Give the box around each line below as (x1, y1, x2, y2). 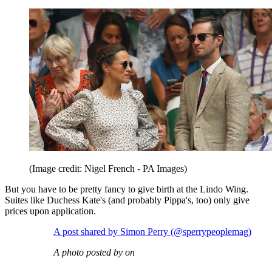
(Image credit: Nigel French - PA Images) (29, 163, 187, 174)
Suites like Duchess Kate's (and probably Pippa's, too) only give (5, 195, 250, 206)
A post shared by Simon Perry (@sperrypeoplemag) (53, 226, 251, 237)
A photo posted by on (53, 247, 135, 258)
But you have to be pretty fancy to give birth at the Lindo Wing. (5, 184, 248, 195)
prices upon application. (5, 206, 96, 217)
